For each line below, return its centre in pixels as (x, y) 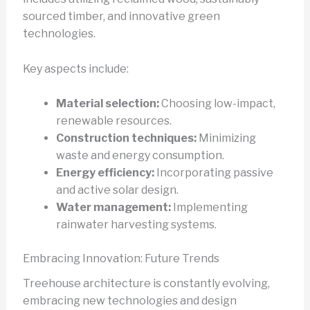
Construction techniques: (126, 138)
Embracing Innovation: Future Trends (121, 259)
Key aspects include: (75, 69)
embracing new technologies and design (129, 301)
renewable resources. (113, 121)
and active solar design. (117, 190)
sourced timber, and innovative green (121, 17)
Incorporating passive (213, 173)
